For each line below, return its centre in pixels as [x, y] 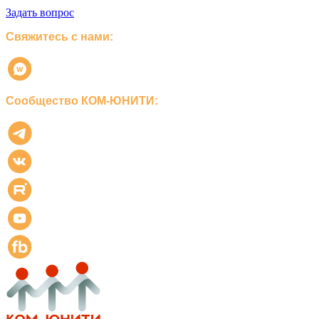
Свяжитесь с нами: [59, 37]
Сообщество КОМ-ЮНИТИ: [82, 101]
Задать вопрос [40, 12]
